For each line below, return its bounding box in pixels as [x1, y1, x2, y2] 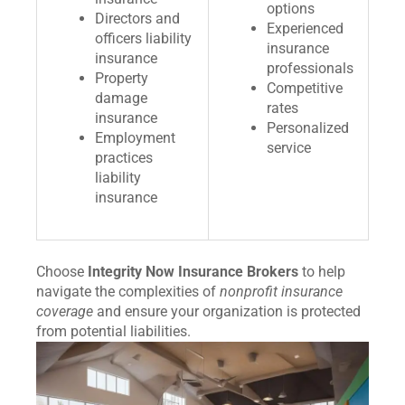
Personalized [267, 118, 349, 137]
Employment [95, 128, 175, 146]
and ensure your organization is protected [93, 302, 361, 320]
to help [298, 262, 345, 280]
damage [95, 89, 147, 107]
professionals [267, 59, 353, 77]
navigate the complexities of [36, 282, 220, 300]
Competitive [267, 79, 343, 97]
